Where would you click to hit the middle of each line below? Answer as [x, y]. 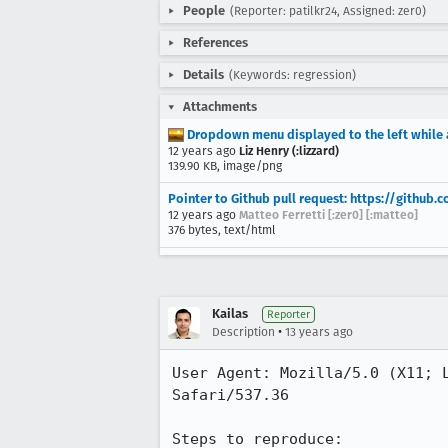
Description [243, 332]
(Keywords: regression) [292, 75]
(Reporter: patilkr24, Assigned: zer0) [328, 11]
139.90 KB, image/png [225, 166]
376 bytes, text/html [222, 230]
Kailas [230, 313]
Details [203, 74]
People [204, 10]
